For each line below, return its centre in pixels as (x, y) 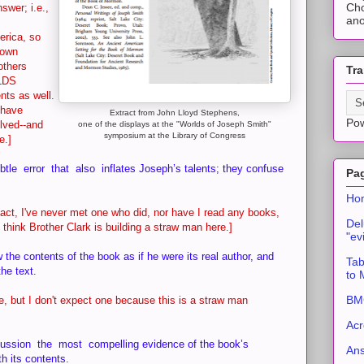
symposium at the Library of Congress (175, 135)
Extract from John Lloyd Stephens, (175, 113)
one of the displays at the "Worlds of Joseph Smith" (175, 124)
